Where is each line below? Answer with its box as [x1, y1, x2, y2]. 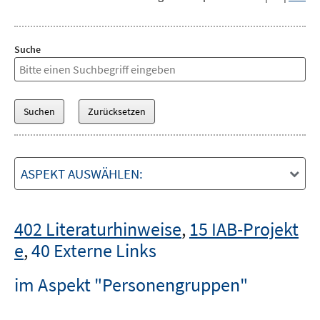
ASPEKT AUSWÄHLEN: [21, 165, 143, 182]
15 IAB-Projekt [189, 217, 299, 241]
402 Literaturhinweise [14, 217, 181, 241]
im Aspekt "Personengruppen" [14, 273, 248, 296]
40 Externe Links [31, 239, 156, 262]
